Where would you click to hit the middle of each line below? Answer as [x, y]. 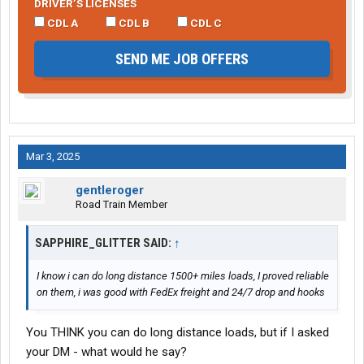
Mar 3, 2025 [53, 157]
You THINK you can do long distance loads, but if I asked [178, 333]
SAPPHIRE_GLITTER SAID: [104, 243]
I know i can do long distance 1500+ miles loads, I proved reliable [183, 276]
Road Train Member [121, 205]
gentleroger [110, 191]
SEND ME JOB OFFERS [182, 59]
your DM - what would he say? [106, 352]
